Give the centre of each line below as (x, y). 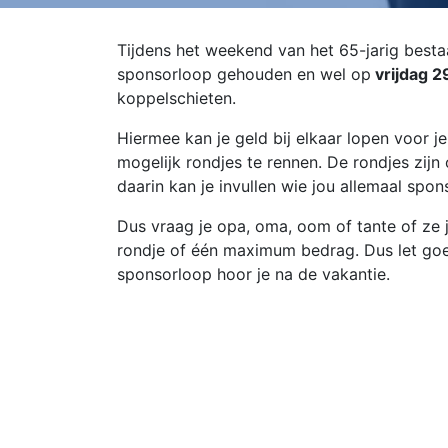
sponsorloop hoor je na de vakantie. (253, 274)
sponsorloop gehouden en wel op (244, 74)
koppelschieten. (176, 98)
